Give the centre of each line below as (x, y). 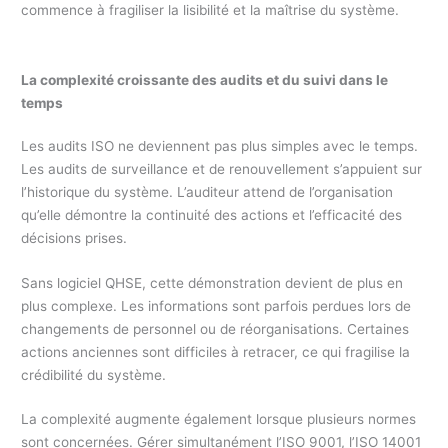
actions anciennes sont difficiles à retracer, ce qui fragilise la (216, 351)
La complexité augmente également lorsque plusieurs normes (219, 419)
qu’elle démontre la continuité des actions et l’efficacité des (212, 214)
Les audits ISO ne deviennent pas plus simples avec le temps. (220, 145)
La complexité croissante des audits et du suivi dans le (205, 79)
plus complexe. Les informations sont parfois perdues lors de (216, 305)
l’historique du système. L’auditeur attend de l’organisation (207, 191)
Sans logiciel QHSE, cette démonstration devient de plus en (212, 282)
